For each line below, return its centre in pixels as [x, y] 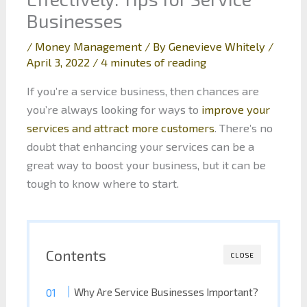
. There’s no [243, 127]
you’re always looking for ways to [112, 109]
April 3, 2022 [59, 62]
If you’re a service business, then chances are [143, 90]
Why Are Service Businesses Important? [167, 292]
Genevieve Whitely [218, 47]
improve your [234, 109]
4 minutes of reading [153, 62]
